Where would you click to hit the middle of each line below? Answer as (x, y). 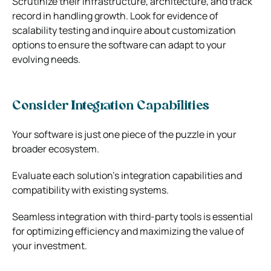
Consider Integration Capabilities (111, 106)
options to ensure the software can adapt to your (119, 44)
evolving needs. (46, 59)
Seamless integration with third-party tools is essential (132, 216)
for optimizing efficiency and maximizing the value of (128, 231)
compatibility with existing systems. (90, 190)
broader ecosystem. (56, 149)
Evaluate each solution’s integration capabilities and (127, 175)
